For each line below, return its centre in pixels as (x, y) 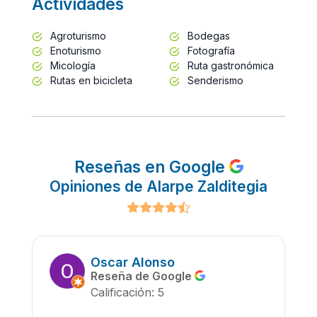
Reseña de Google (143, 276)
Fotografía (210, 50)
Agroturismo (77, 35)
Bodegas (207, 35)
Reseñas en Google (151, 166)
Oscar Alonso (133, 262)
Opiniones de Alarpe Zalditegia (158, 186)
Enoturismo (74, 50)
